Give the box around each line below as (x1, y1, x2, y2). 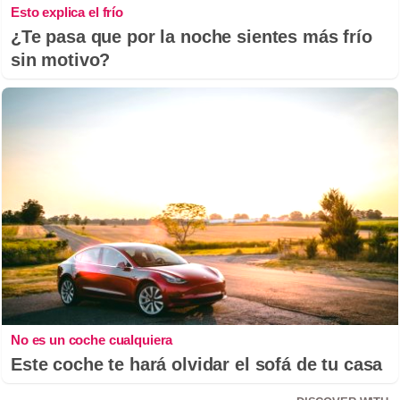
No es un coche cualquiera (11, 332, 173, 348)
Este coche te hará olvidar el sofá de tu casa (11, 354, 383, 375)
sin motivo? (11, 49, 111, 70)
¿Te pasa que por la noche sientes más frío (11, 26, 372, 46)
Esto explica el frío (11, 4, 123, 20)
